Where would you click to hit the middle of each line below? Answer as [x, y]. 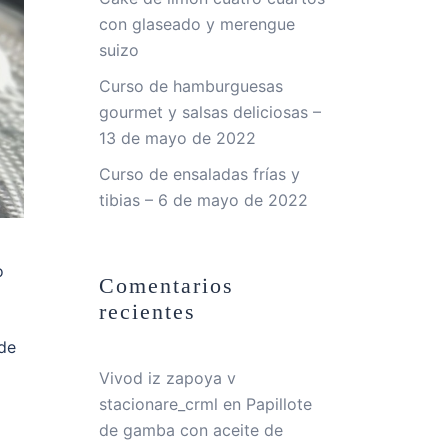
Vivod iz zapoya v [167, 378]
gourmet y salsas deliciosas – [209, 112]
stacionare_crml [158, 404]
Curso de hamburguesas [190, 86]
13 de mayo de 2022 [177, 138]
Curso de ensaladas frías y [199, 174]
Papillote [278, 404]
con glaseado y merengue [196, 24]
